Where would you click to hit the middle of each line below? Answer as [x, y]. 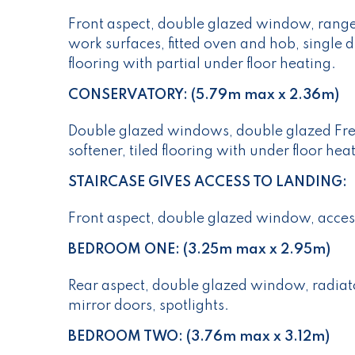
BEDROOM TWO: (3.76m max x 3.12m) [199, 337]
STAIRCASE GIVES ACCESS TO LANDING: [208, 183]
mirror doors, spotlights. [149, 306]
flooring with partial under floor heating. [202, 65]
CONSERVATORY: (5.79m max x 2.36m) [204, 95]
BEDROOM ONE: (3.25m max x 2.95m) [199, 250]
